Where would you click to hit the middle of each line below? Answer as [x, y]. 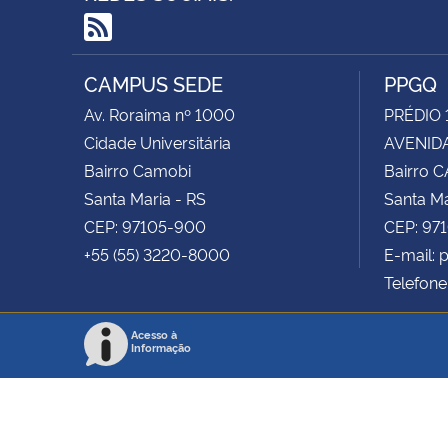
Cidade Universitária [157, 141]
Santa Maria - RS [145, 197]
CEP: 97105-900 [145, 225]
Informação [161, 347]
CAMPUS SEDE [153, 82]
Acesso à [154, 334]
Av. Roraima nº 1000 [159, 113]
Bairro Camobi [137, 169]
